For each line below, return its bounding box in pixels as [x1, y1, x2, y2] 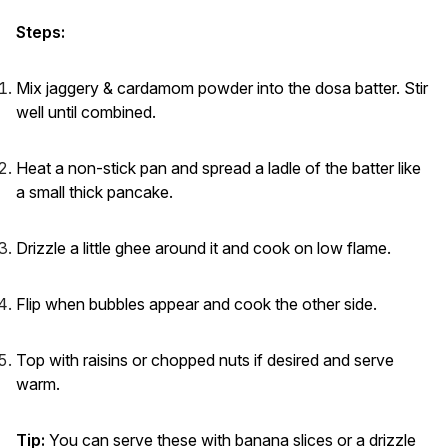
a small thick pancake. [16, 182, 173, 203]
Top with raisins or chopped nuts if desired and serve [16, 350, 394, 371]
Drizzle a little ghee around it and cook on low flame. [16, 238, 391, 259]
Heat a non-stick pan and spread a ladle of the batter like [16, 158, 421, 179]
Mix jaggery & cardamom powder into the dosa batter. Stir [16, 78, 428, 99]
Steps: [16, 22, 65, 43]
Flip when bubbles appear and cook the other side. [16, 294, 377, 315]
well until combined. [16, 102, 156, 123]
